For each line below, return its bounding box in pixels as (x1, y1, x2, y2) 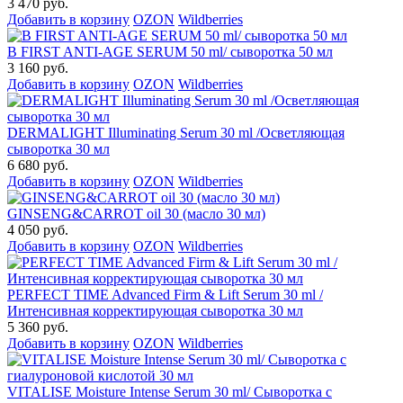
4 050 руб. (7, 222, 68, 238)
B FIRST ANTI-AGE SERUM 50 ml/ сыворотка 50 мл (7, 44, 333, 60)
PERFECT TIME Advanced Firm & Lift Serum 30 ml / (7, 287, 323, 303)
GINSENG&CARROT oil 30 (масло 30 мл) (7, 206, 265, 222)
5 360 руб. (7, 319, 68, 336)
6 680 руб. (7, 157, 68, 174)
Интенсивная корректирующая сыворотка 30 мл (7, 303, 303, 319)
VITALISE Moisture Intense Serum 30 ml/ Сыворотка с (7, 384, 332, 400)
